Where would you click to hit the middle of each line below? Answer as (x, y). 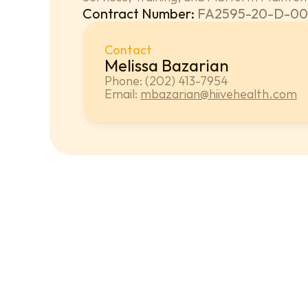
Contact (128, 50)
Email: (122, 94)
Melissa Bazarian (167, 65)
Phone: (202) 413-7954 (166, 81)
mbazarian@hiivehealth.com (219, 94)
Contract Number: (140, 13)
